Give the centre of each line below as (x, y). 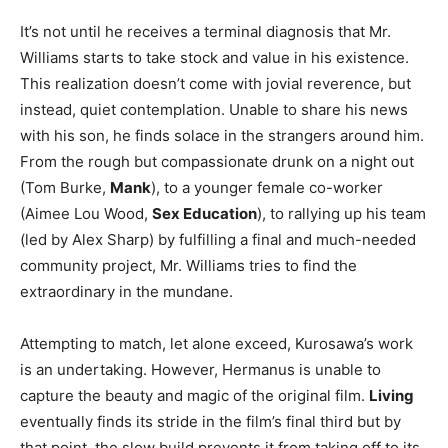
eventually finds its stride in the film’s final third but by (210, 421)
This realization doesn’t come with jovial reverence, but (215, 83)
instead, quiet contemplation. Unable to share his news (214, 109)
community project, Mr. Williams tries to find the (188, 265)
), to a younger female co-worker (267, 187)
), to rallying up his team (341, 213)
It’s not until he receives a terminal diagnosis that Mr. (205, 31)
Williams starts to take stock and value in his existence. (214, 57)
